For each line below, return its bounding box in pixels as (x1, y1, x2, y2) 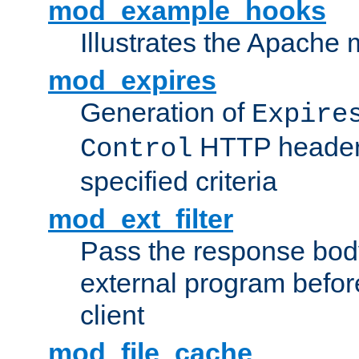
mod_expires (48, 65, 216, 96)
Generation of (80, 97, 252, 128)
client (80, 300, 144, 331)
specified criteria (80, 166, 277, 197)
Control (80, 134, 192, 165)
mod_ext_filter (48, 204, 233, 235)
